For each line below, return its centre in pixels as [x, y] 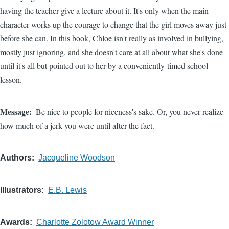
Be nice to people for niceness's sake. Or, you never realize [130, 112]
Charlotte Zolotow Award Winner [95, 222]
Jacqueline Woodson [77, 158]
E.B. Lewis [67, 190]
